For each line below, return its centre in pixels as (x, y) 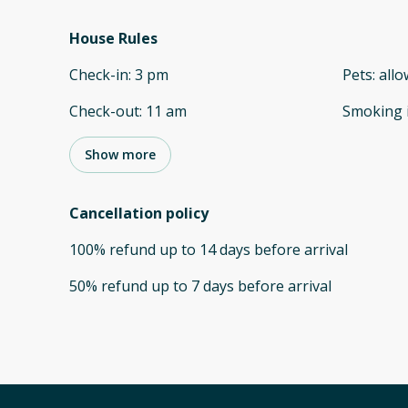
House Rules (113, 39)
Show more (120, 155)
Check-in (99, 75)
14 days (225, 250)
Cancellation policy (139, 214)
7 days (213, 286)
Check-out (104, 112)
